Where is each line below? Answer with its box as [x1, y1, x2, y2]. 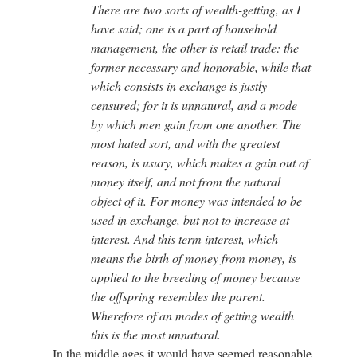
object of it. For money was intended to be [91, 191, 302, 209]
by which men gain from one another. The [91, 115, 301, 132]
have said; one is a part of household [91, 19, 277, 37]
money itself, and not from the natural [91, 172, 280, 190]
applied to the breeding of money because [91, 268, 300, 285]
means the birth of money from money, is [91, 249, 296, 266]
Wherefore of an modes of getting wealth [91, 306, 294, 324]
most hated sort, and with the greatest [91, 134, 280, 151]
